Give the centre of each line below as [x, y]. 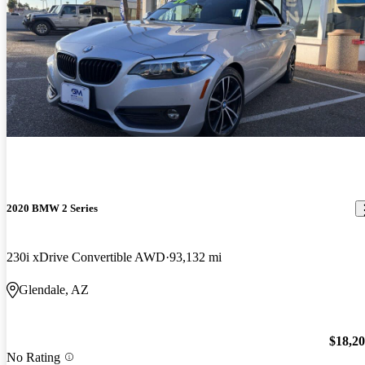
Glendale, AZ [54, 289]
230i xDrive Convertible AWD [86, 257]
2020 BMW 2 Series [52, 209]
